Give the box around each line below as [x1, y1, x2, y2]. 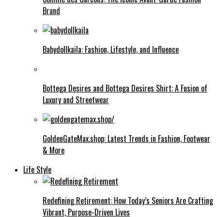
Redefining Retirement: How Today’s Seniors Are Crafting [43, 194, 213, 206]
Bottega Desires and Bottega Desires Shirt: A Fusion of [43, 82, 207, 94]
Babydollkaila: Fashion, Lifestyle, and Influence [43, 43, 179, 55]
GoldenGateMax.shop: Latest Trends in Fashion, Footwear [43, 132, 210, 144]
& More [43, 144, 64, 156]
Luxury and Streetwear [43, 93, 109, 106]
